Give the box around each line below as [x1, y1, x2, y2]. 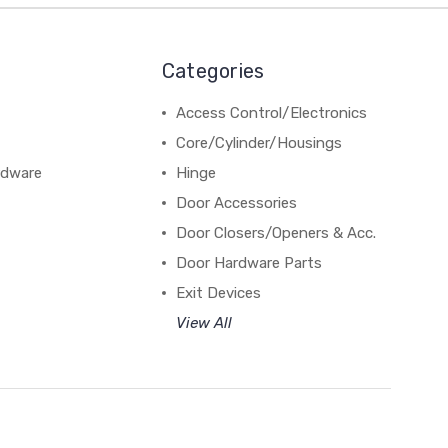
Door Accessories [175, 193, 297, 212]
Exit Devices [175, 283, 261, 302]
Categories [161, 58, 265, 83]
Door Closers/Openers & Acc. [175, 223, 376, 242]
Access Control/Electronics [175, 103, 367, 122]
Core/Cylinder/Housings [175, 133, 342, 152]
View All [175, 313, 232, 332]
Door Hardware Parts [175, 253, 322, 272]
